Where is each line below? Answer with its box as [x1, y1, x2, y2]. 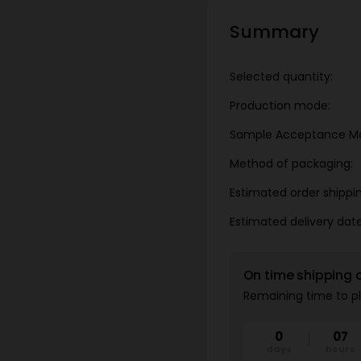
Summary [229, 19, 319, 44]
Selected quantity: [229, 68, 333, 85]
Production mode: [229, 98, 330, 114]
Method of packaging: [229, 156, 353, 172]
